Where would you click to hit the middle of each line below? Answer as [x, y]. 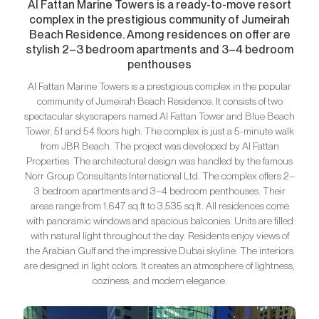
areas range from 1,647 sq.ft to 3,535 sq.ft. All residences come [159, 206]
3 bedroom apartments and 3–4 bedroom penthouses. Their [159, 191]
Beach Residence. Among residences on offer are [159, 35]
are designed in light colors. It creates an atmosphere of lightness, [159, 266]
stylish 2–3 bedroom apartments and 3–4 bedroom [159, 49]
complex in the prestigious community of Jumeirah [159, 20]
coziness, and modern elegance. [159, 281]
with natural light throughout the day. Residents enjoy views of [159, 236]
